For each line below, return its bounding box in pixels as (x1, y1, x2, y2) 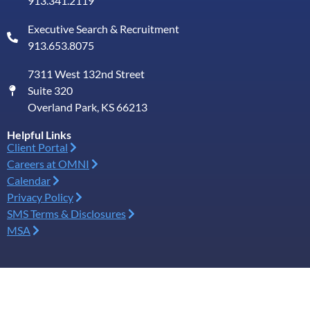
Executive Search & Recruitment (28, 22, 179, 36)
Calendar (7, 174, 51, 188)
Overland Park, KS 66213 (28, 100, 147, 114)
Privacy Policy (7, 190, 73, 204)
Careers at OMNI (7, 157, 89, 171)
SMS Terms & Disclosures (7, 207, 126, 221)
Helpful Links (7, 128, 71, 142)
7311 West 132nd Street (28, 67, 145, 81)
